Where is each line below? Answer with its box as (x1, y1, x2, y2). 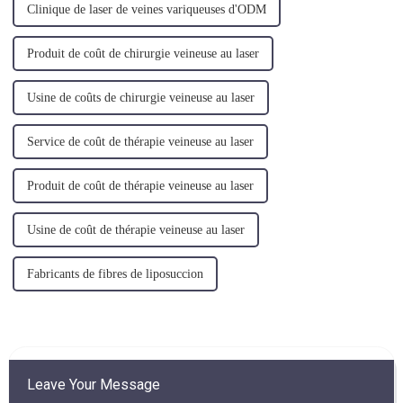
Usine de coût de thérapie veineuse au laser (26, 223, 245, 237)
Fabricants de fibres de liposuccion (26, 267, 203, 282)
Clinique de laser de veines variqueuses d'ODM (26, 3, 266, 17)
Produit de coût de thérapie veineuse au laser (26, 179, 254, 193)
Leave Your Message (26, 376, 160, 394)
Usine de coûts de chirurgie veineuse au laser (26, 91, 255, 105)
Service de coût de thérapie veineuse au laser (26, 135, 254, 149)
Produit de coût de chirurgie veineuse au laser (26, 47, 259, 61)
